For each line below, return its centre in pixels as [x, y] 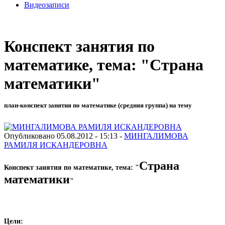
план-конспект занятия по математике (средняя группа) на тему [98, 105]
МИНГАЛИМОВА [156, 136]
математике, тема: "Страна [104, 65]
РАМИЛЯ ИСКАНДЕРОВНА [56, 145]
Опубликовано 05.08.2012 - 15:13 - [64, 136]
